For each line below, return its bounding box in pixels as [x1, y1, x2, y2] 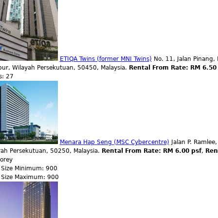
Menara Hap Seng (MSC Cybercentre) [59, 139, 169, 145]
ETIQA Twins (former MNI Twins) [59, 55, 152, 62]
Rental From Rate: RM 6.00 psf [101, 147, 201, 154]
